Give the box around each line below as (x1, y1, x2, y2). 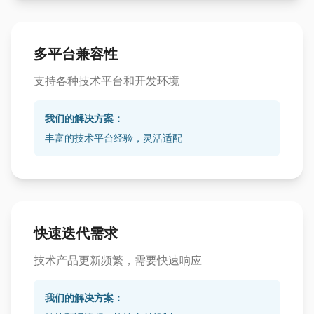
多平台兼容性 (34, 46, 118, 62)
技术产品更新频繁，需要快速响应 (34, 253, 202, 267)
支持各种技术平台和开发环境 (34, 74, 179, 88)
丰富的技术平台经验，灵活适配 (45, 132, 182, 144)
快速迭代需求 (34, 225, 118, 242)
